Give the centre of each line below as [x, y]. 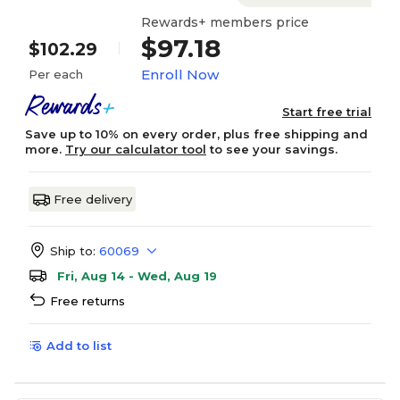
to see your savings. [272, 149]
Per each [56, 74]
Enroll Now [180, 74]
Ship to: [73, 251]
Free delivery [93, 199]
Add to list [79, 346]
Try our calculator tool [136, 149]
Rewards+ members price [225, 22]
